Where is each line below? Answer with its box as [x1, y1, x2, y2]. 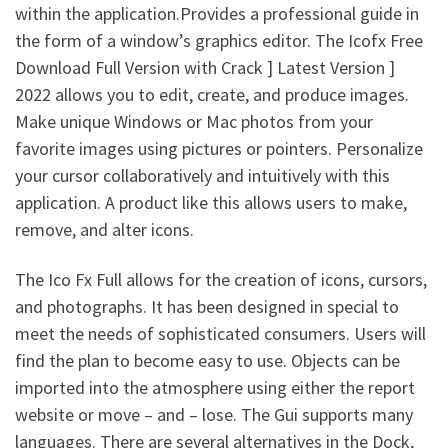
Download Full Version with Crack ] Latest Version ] [15, 56, 395, 79]
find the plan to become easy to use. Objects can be [15, 348, 400, 372]
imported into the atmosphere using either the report [15, 375, 415, 399]
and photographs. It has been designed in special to [15, 294, 399, 318]
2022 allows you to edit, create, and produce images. [15, 83, 409, 106]
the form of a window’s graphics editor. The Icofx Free [15, 29, 423, 52]
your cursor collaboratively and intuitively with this [15, 164, 390, 187]
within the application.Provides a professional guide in [15, 2, 419, 25]
